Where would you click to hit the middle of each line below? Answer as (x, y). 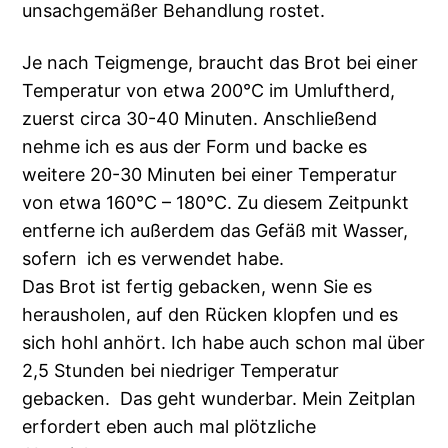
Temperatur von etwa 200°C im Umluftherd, (209, 91)
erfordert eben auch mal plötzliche (169, 427)
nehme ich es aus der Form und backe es (195, 147)
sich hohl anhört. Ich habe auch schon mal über (224, 343)
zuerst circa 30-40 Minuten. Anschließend (200, 119)
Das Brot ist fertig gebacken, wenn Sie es (197, 287)
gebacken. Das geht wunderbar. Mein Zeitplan (219, 399)
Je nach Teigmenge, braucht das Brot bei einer (220, 63)
